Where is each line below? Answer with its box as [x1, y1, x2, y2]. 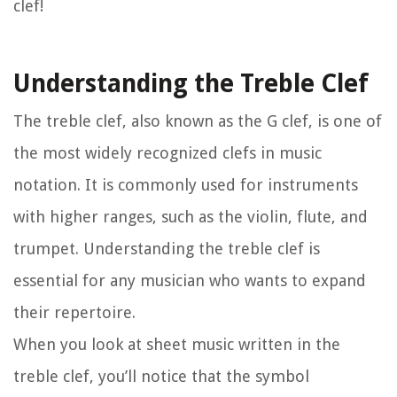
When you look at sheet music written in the [13, 335, 340, 354]
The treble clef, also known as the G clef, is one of [13, 112, 382, 131]
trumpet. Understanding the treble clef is [13, 239, 320, 259]
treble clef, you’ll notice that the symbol [13, 367, 309, 386]
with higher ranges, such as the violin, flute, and [13, 207, 368, 227]
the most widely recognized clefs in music [13, 144, 322, 163]
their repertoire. [13, 303, 136, 323]
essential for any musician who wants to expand [13, 271, 366, 291]
